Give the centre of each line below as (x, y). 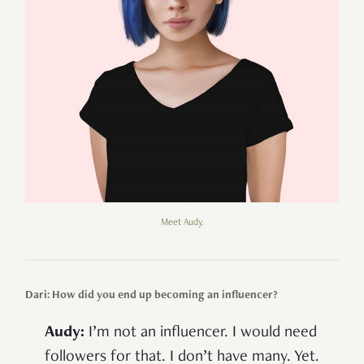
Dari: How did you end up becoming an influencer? (152, 296)
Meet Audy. (182, 223)
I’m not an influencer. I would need (201, 334)
